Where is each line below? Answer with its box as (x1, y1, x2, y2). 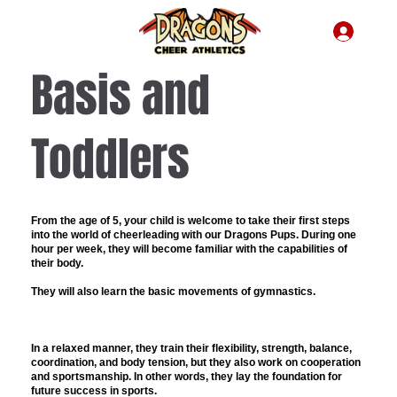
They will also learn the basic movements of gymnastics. (30, 284, 315, 298)
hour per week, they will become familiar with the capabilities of (30, 242, 347, 255)
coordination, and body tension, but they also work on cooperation (30, 355, 361, 369)
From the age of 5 (30, 214, 119, 227)
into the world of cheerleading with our (30, 228, 224, 241)
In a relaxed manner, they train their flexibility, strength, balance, (30, 341, 352, 354)
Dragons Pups (223, 228, 296, 241)
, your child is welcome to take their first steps (118, 214, 350, 227)
